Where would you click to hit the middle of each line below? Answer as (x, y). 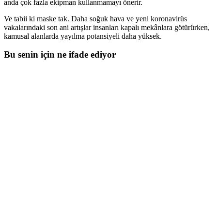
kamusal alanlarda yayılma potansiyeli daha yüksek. (83, 36)
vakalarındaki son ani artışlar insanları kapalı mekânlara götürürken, (107, 27)
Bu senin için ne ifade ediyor (60, 55)
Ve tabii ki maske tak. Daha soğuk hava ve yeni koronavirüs (95, 18)
